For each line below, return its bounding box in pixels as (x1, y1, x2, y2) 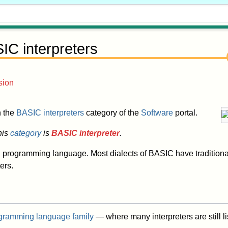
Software (141, 108, 173, 118)
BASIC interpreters (16, 108, 84, 118)
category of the (84, 108, 141, 118)
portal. (173, 108, 197, 118)
